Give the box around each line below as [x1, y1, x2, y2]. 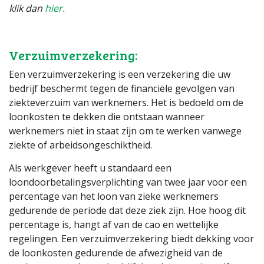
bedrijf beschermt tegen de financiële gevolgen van [9, 82, 235, 95]
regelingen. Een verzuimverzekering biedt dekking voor [9, 232, 254, 245]
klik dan [9, 1, 45, 15]
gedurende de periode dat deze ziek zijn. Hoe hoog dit [9, 204, 246, 217]
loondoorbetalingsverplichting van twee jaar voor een [9, 176, 247, 189]
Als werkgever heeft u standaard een [9, 161, 171, 174]
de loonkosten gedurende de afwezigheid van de [9, 246, 223, 259]
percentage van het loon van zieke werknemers [9, 190, 219, 203]
